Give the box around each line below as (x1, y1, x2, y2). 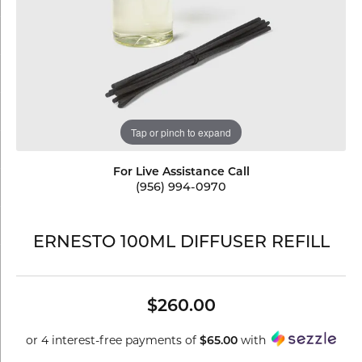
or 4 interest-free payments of (26, 335, 200, 347)
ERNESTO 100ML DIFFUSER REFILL (32, 235, 330, 251)
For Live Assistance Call (112, 166, 250, 179)
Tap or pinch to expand (131, 124, 231, 139)
